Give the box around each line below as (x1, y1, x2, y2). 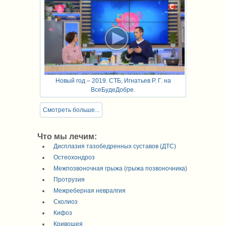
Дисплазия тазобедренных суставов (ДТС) (53, 142, 176, 150)
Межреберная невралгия (53, 187, 126, 194)
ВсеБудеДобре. (91, 86, 135, 93)
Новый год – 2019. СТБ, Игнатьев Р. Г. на (55, 77, 171, 84)
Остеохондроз (53, 153, 95, 161)
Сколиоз (53, 198, 78, 205)
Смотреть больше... (43, 106, 99, 114)
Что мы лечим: (37, 132, 97, 141)
